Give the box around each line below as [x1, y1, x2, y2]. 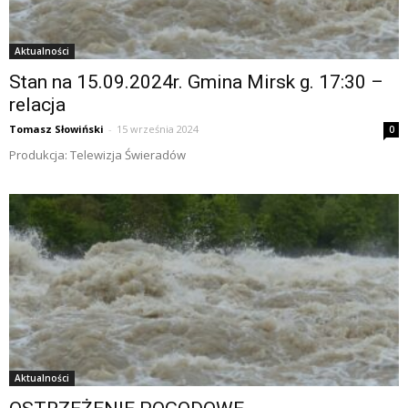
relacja [9, 94, 66, 117]
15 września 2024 [117, 122, 199, 137]
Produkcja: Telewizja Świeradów [9, 147, 186, 164]
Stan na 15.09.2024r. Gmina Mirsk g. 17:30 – [9, 71, 383, 94]
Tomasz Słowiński [9, 122, 104, 137]
